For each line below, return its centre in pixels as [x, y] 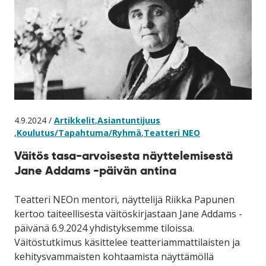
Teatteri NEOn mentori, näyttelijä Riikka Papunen [124, 199]
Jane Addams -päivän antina [95, 170]
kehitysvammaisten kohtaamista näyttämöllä [114, 256]
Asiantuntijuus [129, 120]
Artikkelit [75, 120]
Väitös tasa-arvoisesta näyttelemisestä [123, 155]
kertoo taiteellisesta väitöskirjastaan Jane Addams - [128, 213]
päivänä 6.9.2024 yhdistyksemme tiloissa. [104, 228]
